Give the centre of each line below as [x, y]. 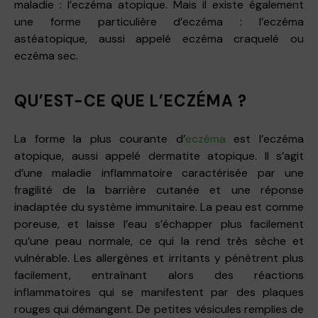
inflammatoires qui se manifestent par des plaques [159, 292]
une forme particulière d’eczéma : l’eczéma [159, 21]
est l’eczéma [265, 138]
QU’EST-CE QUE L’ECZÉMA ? [131, 101]
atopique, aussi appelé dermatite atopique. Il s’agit [159, 155]
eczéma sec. [46, 55]
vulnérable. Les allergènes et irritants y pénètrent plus [159, 258]
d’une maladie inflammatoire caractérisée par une [159, 172]
